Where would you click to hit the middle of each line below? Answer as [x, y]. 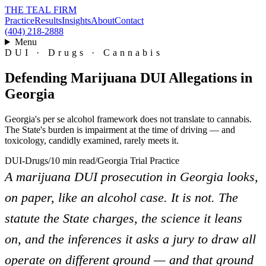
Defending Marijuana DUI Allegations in [129, 77]
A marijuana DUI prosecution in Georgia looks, [132, 176]
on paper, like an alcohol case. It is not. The [121, 197]
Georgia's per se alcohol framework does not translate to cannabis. [128, 119]
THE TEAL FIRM [41, 10]
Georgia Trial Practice [138, 160]
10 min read [73, 160]
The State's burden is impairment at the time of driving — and [120, 129]
